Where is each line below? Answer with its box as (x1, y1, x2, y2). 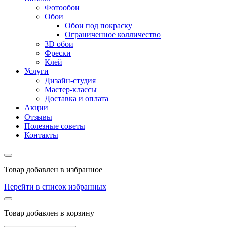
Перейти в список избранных (4, 182, 106, 191)
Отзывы (24, 112, 52, 121)
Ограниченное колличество (65, 30, 161, 39)
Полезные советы (24, 121, 85, 130)
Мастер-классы (45, 85, 97, 94)
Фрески (45, 48, 71, 57)
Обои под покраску (65, 21, 132, 30)
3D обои (45, 39, 73, 48)
